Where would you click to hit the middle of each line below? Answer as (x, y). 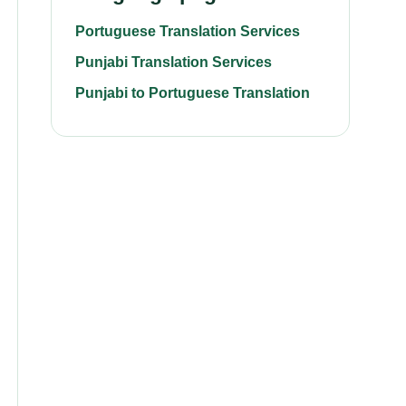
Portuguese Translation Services (188, 31)
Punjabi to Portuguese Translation (193, 93)
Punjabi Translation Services (174, 62)
